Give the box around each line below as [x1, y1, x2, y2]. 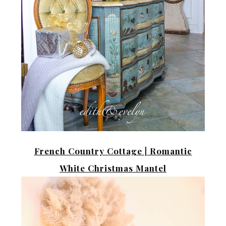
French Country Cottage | [34, 145, 147, 157]
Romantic [147, 145, 192, 157]
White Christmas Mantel [60, 162, 166, 174]
